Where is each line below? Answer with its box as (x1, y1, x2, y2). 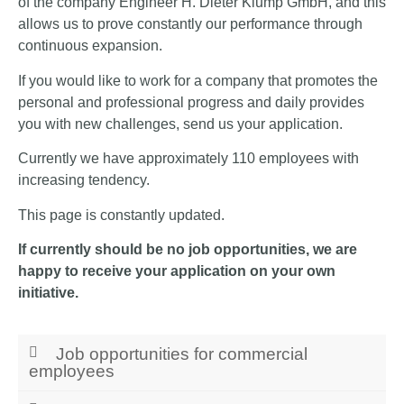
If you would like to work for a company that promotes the (18, 72, 378, 88)
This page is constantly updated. (18, 207, 225, 223)
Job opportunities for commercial (56, 344, 308, 364)
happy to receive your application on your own (18, 263, 335, 280)
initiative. (18, 285, 78, 301)
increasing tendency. (18, 172, 150, 188)
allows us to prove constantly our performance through (18, 16, 363, 32)
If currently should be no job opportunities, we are (18, 242, 357, 258)
